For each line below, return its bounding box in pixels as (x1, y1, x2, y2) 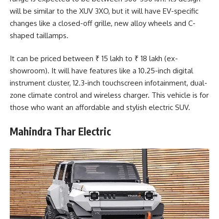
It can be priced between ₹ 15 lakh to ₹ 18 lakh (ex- (10, 54, 178, 64)
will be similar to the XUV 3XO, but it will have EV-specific (10, 6, 198, 16)
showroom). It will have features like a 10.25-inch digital (10, 66, 193, 76)
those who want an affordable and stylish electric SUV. (10, 103, 190, 112)
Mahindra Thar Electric (10, 124, 111, 138)
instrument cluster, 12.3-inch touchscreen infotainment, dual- (10, 78, 207, 88)
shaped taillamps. (10, 30, 68, 40)
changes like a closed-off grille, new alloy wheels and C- (10, 18, 196, 28)
